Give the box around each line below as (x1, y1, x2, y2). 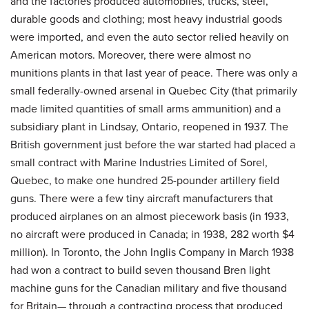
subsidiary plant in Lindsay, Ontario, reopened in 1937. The (10, 118, 288, 134)
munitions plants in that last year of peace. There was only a (10, 64, 297, 81)
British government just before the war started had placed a (10, 136, 295, 152)
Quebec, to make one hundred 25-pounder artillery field (10, 172, 279, 188)
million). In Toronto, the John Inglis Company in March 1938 (10, 243, 294, 260)
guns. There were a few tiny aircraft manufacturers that (10, 190, 273, 206)
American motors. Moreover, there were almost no (10, 46, 251, 63)
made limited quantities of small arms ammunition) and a (10, 100, 281, 117)
